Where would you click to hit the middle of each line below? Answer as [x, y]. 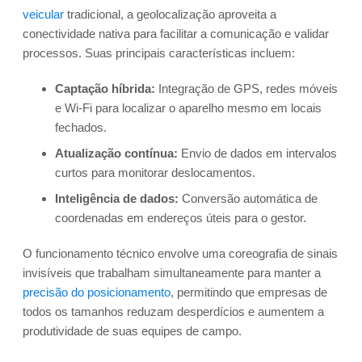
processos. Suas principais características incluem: [159, 53]
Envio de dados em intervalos [257, 154]
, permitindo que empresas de [249, 293]
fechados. [81, 128]
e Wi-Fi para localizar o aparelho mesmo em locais [188, 108]
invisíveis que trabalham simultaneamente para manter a [172, 273]
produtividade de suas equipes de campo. [132, 331]
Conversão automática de [248, 199]
